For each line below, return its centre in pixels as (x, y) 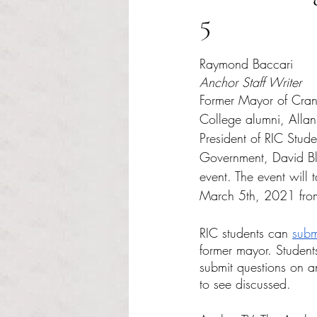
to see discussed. (247, 284)
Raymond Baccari (246, 64)
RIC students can (246, 233)
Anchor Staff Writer (250, 82)
